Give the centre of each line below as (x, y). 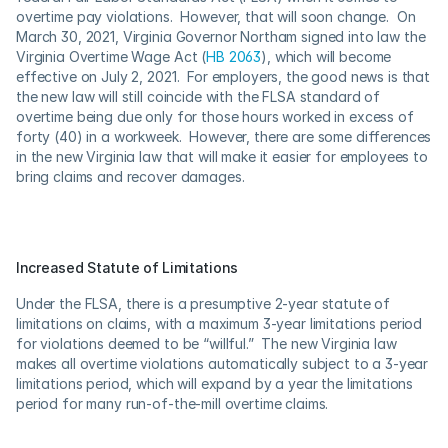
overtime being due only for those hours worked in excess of (215, 116)
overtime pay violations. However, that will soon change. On (216, 16)
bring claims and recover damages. (130, 176)
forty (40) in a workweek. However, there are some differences (224, 136)
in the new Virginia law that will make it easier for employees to (222, 156)
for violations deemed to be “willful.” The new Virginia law (206, 343)
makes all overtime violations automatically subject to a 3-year (222, 363)
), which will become (326, 56)
